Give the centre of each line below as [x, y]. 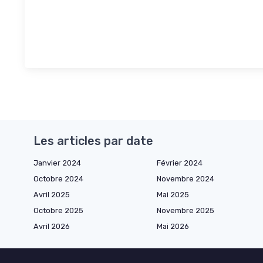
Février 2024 [180, 163]
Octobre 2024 [58, 178]
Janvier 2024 [57, 163]
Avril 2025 [52, 194]
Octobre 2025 [58, 210]
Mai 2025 [173, 194]
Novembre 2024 [186, 178]
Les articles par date [93, 141]
